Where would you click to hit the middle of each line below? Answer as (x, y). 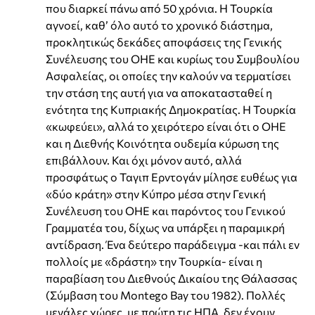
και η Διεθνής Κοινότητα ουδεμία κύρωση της (162, 143)
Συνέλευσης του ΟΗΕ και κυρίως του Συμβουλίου (173, 58)
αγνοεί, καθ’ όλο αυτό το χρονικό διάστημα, (159, 25)
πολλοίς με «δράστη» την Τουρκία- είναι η (154, 261)
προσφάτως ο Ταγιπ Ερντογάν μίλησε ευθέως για (172, 176)
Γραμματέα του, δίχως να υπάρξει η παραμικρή (165, 227)
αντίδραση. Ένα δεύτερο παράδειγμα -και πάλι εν (173, 244)
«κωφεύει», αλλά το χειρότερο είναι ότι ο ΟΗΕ (166, 126)
